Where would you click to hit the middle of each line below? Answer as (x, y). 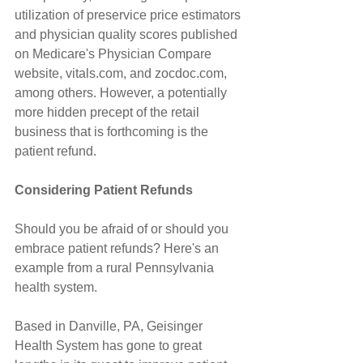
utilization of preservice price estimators (129, 15)
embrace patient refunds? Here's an (118, 248)
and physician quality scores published (128, 34)
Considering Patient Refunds (104, 190)
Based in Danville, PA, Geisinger (110, 326)
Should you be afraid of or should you (123, 228)
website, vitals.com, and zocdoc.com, (122, 73)
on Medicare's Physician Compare (115, 53)
